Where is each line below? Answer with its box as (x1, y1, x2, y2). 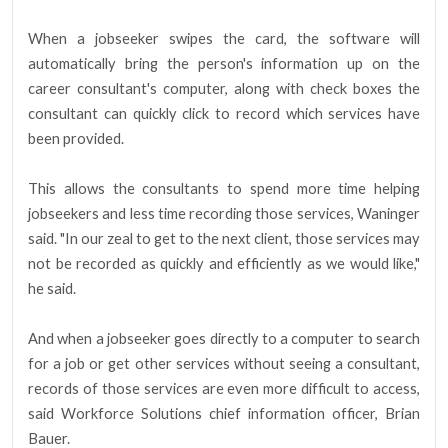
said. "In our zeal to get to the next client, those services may (28, 230, 420, 248)
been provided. (28, 130, 124, 148)
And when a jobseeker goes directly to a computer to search (28, 330, 420, 348)
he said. (28, 280, 76, 298)
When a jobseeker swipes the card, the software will (28, 30, 420, 48)
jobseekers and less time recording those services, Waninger (28, 205, 420, 223)
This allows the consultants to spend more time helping (28, 180, 420, 198)
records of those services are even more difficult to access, (28, 380, 420, 398)
